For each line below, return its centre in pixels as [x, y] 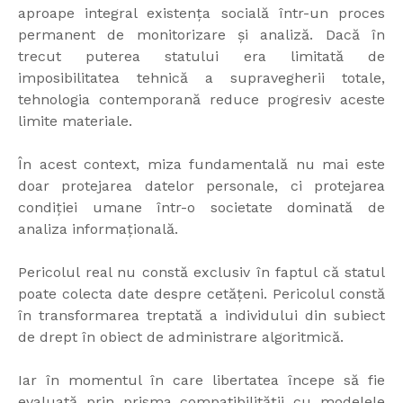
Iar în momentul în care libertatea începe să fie [201, 381]
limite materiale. [75, 121]
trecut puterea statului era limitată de [201, 57]
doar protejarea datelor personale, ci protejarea [201, 186]
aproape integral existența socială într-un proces [201, 13]
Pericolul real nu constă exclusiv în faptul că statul [201, 273]
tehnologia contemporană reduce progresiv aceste [201, 100]
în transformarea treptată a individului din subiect [201, 316]
